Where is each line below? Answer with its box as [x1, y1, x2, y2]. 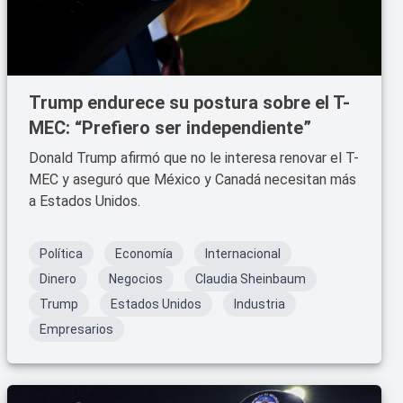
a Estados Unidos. [29, 193, 140, 210]
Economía [115, 246, 173, 261]
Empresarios [40, 322, 113, 336]
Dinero [40, 272, 76, 286]
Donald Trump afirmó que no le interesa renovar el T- [29, 149, 359, 166]
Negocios [109, 272, 163, 286]
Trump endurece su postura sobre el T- [29, 92, 350, 113]
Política [40, 246, 83, 261]
